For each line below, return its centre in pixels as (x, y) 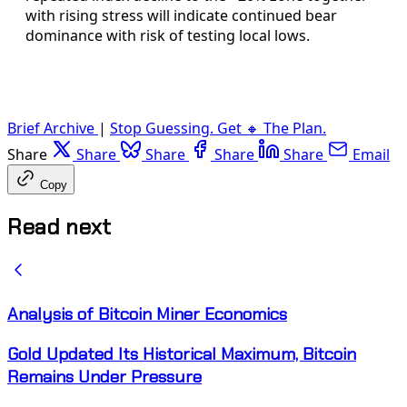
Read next (59, 227)
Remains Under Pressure (104, 376)
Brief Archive (53, 129)
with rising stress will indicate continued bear (181, 16)
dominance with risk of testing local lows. (168, 36)
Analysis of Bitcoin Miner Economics (147, 313)
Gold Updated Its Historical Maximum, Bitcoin (182, 353)
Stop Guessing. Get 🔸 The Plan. (218, 129)
